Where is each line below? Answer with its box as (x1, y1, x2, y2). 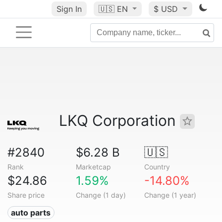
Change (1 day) (75, 191, 126, 199)
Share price (7, 191, 45, 199)
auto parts (11, 208, 51, 218)
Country (144, 163, 170, 171)
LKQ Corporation (59, 111, 180, 129)
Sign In (56, 4, 82, 14)
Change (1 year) (144, 191, 196, 199)
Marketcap (75, 163, 111, 171)
